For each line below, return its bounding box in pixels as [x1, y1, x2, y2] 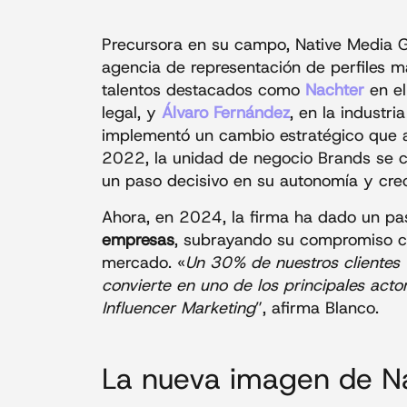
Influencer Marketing [102, 296, 255, 319]
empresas [102, 228, 174, 251]
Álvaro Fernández [162, 102, 290, 124]
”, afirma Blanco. [255, 296, 379, 319]
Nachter [305, 79, 364, 102]
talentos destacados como [102, 79, 305, 102]
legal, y [102, 102, 162, 124]
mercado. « [102, 251, 185, 273]
